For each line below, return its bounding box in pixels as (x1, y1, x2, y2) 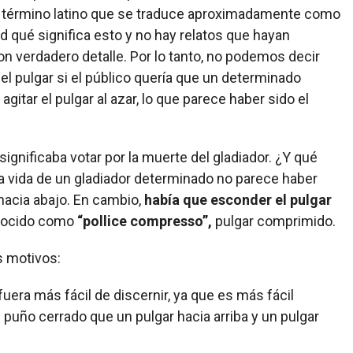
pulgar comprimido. (212, 212, 336, 229)
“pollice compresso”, (77, 212, 212, 229)
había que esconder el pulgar (144, 191, 332, 208)
